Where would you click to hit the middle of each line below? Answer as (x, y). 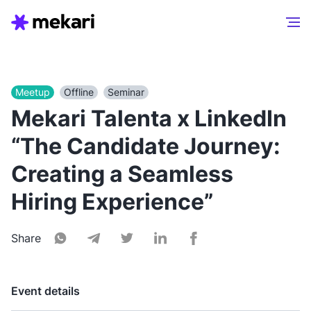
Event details (45, 291)
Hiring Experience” (112, 202)
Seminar (126, 92)
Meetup (33, 92)
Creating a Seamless (122, 174)
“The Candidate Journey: (146, 146)
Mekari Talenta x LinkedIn (149, 118)
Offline (79, 92)
